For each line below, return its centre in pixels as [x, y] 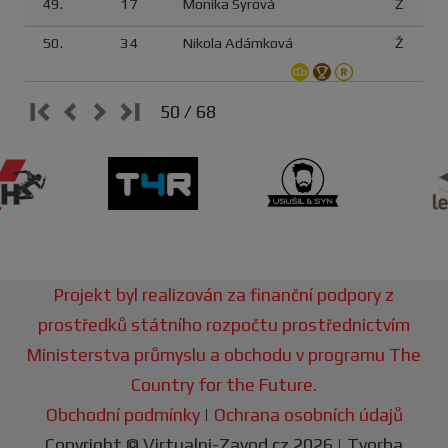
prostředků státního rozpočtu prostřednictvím [224, 325]
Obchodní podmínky [122, 415]
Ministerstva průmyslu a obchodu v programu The [224, 355]
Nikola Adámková [238, 42]
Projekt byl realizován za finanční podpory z [224, 295]
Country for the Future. [224, 385]
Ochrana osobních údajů [308, 415]
